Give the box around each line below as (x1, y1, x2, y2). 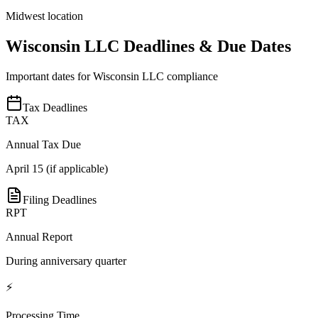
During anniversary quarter (6, 254, 126, 267)
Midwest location (6, 10, 83, 23)
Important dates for (6, 70, 93, 82)
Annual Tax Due (6, 138, 81, 150)
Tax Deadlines (23, 101, 87, 114)
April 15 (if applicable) (6, 162, 108, 175)
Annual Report (6, 230, 72, 243)
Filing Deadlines (23, 193, 97, 206)
